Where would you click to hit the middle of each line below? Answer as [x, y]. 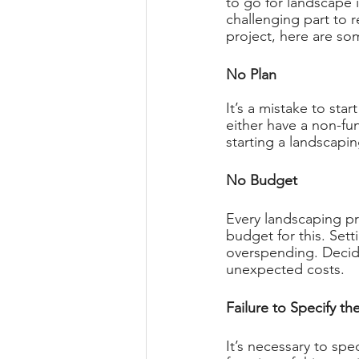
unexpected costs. [287, 270]
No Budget [264, 181]
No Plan [253, 75]
